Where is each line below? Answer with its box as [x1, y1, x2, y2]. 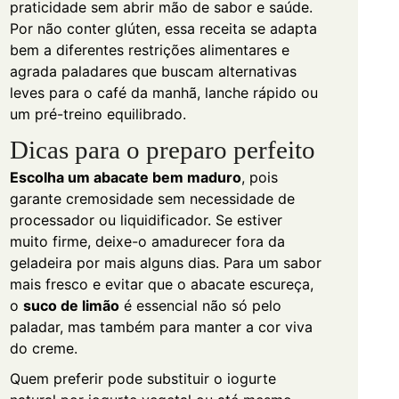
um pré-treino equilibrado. [9, 104, 186, 123]
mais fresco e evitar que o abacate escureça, [9, 274, 313, 293]
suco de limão [22, 296, 119, 314]
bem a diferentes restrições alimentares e [9, 40, 289, 59]
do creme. [9, 338, 77, 357]
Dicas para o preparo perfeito [9, 134, 315, 164]
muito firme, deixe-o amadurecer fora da [9, 232, 285, 250]
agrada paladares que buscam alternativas [9, 61, 297, 80]
